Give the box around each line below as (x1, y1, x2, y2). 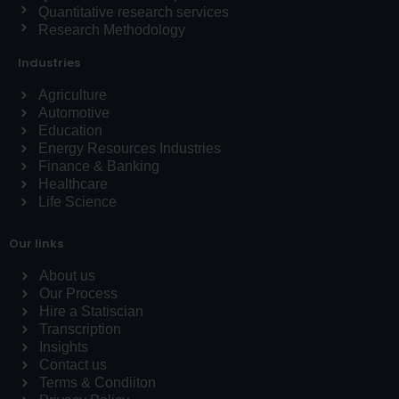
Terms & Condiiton (38, 374, 156, 390)
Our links (9, 234, 63, 252)
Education (37, 122, 102, 138)
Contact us (38, 356, 107, 372)
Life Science (37, 193, 117, 209)
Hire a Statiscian (38, 303, 143, 319)
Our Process (38, 285, 118, 301)
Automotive (37, 104, 110, 120)
